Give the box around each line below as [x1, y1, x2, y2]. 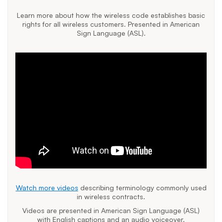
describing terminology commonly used [78, 183, 207, 192]
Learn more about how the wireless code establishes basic [17, 10, 205, 19]
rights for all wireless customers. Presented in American [22, 19, 200, 28]
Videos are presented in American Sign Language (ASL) [22, 206, 200, 215]
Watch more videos [15, 183, 78, 192]
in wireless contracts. [77, 192, 145, 201]
